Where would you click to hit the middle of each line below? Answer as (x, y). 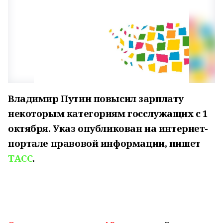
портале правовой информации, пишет (104, 143)
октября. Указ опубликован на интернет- (108, 128)
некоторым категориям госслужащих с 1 (108, 113)
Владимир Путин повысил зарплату (96, 98)
